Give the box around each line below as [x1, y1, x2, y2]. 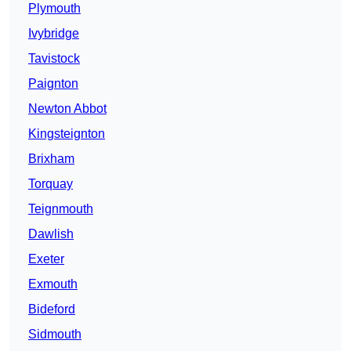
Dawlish [28, 227, 74, 241]
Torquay [28, 177, 73, 191]
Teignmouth [28, 202, 93, 216]
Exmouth [28, 277, 78, 291]
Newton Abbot [28, 102, 107, 116]
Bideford [28, 302, 75, 317]
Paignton [28, 77, 78, 91]
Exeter [28, 252, 64, 266]
